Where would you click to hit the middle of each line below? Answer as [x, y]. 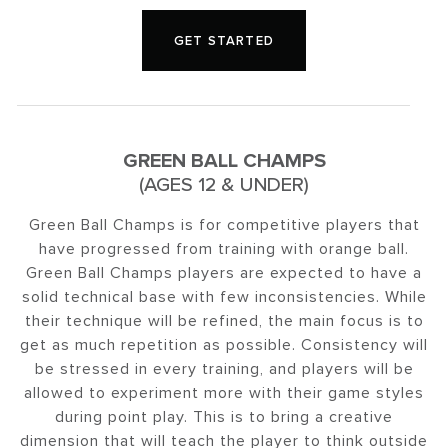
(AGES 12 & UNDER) [224, 183]
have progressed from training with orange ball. [224, 247]
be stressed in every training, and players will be [224, 367]
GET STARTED [224, 40]
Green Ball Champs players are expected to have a [224, 271]
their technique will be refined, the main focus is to [224, 319]
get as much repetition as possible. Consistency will [224, 343]
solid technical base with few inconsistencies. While [224, 295]
